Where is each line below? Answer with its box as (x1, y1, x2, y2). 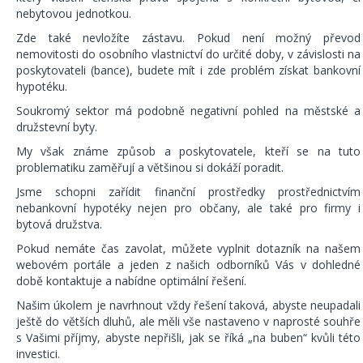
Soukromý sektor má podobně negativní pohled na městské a (16, 103, 361, 119)
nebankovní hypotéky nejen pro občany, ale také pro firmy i (16, 200, 361, 216)
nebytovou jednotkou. (16, 6, 131, 22)
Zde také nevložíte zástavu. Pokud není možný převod (16, 30, 361, 46)
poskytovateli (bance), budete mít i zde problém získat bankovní (16, 62, 361, 79)
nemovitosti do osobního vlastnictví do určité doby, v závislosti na (16, 46, 361, 62)
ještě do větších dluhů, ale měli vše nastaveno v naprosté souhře (16, 314, 361, 330)
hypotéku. (16, 79, 67, 95)
